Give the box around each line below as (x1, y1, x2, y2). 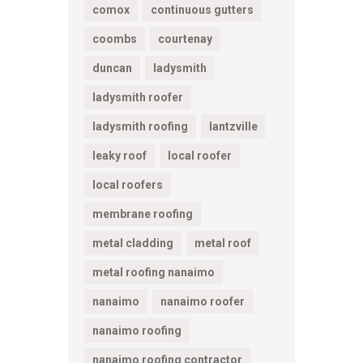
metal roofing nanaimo (92, 265, 215, 279)
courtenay (158, 32, 212, 45)
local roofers (92, 177, 163, 191)
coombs (92, 32, 137, 45)
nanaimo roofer (160, 294, 245, 308)
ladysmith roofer (92, 90, 183, 104)
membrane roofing (92, 207, 193, 220)
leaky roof (92, 148, 147, 162)
